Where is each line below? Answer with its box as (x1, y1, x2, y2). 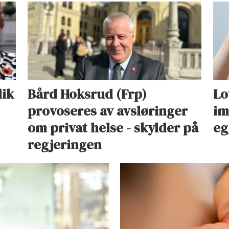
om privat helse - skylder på (27, 119, 198, 138)
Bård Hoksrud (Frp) (27, 85, 147, 104)
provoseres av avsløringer (27, 102, 188, 121)
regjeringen (27, 135, 102, 154)
